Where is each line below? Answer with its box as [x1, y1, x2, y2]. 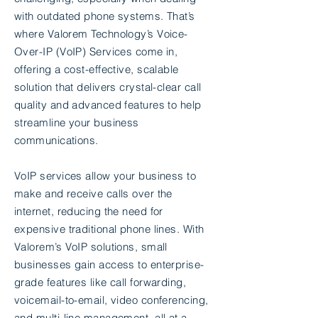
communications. [14, 133, 99, 147]
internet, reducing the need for [14, 204, 163, 218]
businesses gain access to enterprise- [14, 258, 204, 271]
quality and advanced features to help [14, 98, 202, 111]
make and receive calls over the [14, 187, 172, 200]
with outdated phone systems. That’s [14, 9, 195, 23]
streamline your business [14, 116, 139, 129]
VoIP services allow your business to [14, 169, 197, 182]
